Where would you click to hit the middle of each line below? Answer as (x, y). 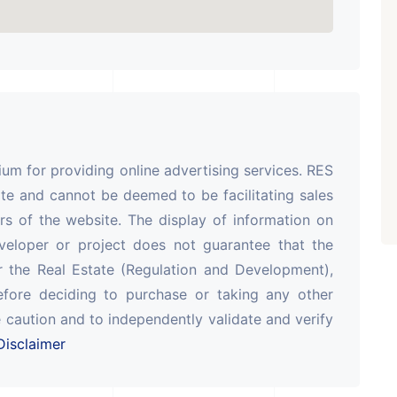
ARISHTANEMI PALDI (214, 39)
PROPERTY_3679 (176, 122)
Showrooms (166, 105)
